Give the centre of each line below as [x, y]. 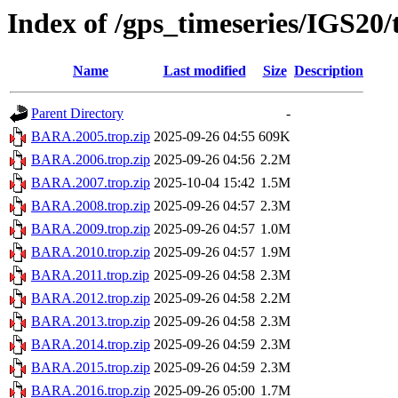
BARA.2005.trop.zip [91, 137]
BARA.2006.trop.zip [91, 160]
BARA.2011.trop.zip [90, 275]
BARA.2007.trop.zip [91, 183]
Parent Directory [77, 114]
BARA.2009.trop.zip [91, 229]
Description [329, 71]
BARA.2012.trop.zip [91, 298]
